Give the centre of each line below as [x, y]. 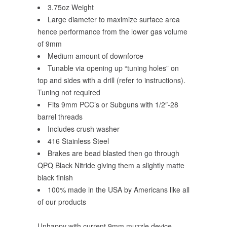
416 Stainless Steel [78, 141]
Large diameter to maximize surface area [114, 19]
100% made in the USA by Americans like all [119, 190]
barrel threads [60, 117]
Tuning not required [69, 92]
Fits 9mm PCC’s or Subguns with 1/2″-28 [113, 104]
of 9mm [50, 44]
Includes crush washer [84, 129]
